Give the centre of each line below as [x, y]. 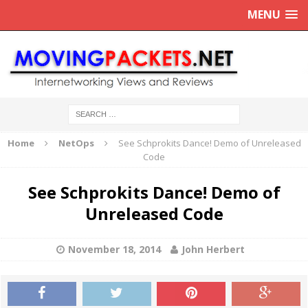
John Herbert [213, 249]
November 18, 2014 [114, 249]
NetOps [76, 143]
